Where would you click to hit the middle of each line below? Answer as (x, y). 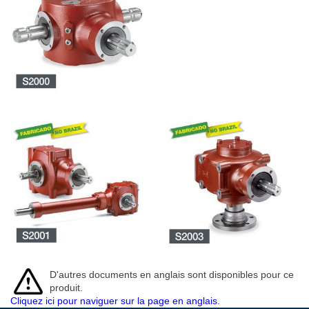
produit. (66, 288)
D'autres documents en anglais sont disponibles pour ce (172, 275)
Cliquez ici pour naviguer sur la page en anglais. (115, 301)
